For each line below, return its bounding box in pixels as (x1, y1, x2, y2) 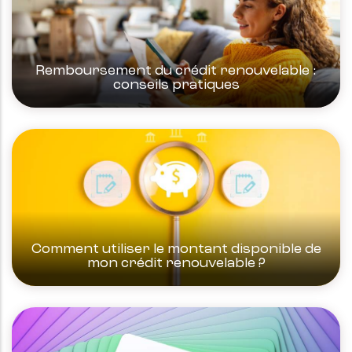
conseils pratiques (112, 78, 240, 93)
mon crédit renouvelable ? (86, 256, 266, 271)
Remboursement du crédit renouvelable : (35, 64, 317, 79)
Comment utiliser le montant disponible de (31, 242, 321, 257)
